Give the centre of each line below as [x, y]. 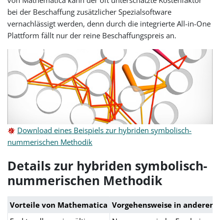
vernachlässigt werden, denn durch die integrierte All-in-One [109, 23]
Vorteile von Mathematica [59, 205]
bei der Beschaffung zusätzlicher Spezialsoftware [90, 12]
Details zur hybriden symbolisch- [108, 165]
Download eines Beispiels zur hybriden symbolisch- [105, 130]
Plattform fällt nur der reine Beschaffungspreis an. [92, 35]
